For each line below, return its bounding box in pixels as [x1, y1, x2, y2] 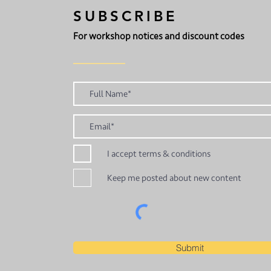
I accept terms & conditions [107, 148, 211, 160]
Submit [175, 242, 204, 254]
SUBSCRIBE [73, 7, 178, 25]
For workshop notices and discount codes [73, 30, 244, 43]
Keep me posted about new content [107, 172, 241, 184]
